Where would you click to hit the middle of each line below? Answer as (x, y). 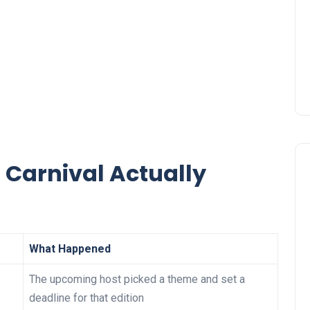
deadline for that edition (86, 298)
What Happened (70, 249)
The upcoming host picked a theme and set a (137, 280)
